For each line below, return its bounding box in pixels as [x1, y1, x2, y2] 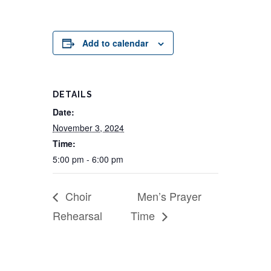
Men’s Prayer [137, 188, 201, 204]
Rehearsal [53, 207, 103, 223]
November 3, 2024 [53, 122, 125, 134]
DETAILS [53, 90, 93, 99]
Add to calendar [82, 37, 149, 49]
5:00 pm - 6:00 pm [53, 153, 124, 165]
